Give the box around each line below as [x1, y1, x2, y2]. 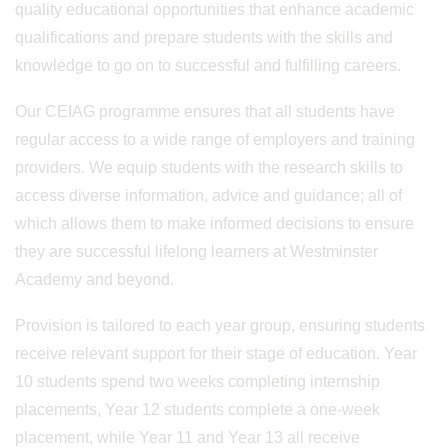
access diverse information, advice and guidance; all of [15, 187, 402, 204]
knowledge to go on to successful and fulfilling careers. [15, 57, 401, 74]
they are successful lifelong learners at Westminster [15, 243, 378, 260]
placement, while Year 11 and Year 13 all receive [15, 429, 360, 446]
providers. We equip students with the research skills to [15, 159, 403, 176]
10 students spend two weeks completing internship [15, 373, 380, 390]
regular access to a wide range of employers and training [15, 131, 415, 148]
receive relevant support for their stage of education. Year [15, 345, 417, 362]
